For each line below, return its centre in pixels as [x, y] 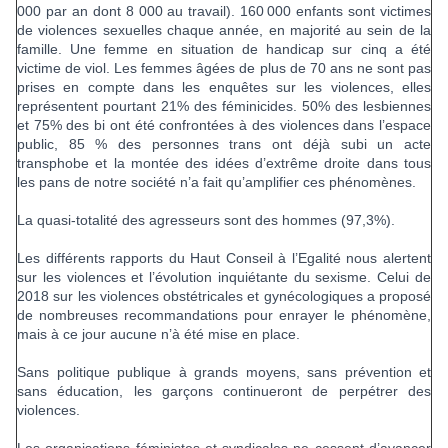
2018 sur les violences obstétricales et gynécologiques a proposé [224, 296]
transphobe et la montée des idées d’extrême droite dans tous [224, 163]
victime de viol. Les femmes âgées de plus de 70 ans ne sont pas [224, 68]
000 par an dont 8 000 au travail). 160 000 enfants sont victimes [224, 11]
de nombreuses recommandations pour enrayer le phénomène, [224, 315]
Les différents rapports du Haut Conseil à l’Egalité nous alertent [224, 258]
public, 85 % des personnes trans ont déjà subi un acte [224, 144]
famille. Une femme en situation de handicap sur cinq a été [224, 49]
